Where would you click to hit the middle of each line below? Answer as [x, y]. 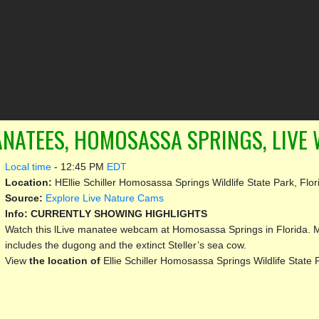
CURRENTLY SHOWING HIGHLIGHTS [119, 213]
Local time [28, 166]
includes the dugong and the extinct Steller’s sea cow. [125, 245]
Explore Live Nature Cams [104, 198]
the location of [66, 260]
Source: [25, 198]
